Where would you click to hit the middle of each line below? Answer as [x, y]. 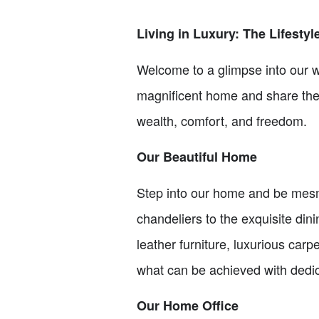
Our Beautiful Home [197, 156]
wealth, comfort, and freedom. [222, 120]
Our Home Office [188, 305]
